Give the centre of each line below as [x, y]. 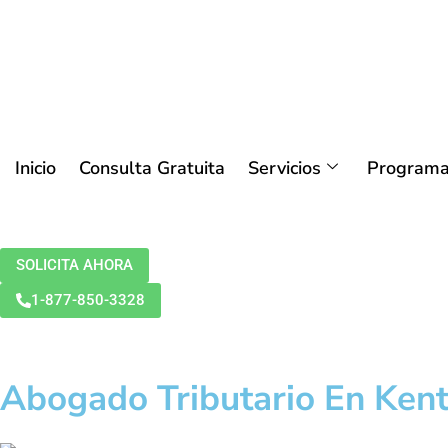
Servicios [284, 168]
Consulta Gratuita [152, 168]
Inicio [35, 168]
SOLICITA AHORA [74, 265]
